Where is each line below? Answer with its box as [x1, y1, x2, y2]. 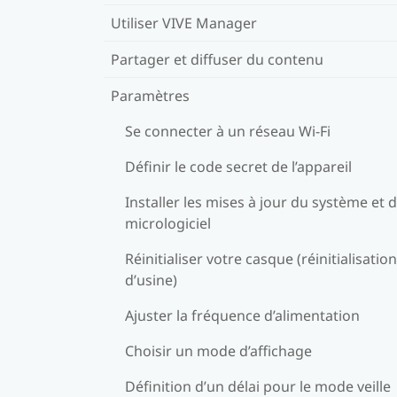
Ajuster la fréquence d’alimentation [125, 305, 360, 325]
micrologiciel [125, 213, 211, 233]
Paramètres [111, 85, 190, 105]
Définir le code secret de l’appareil [125, 156, 352, 176]
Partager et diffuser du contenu [111, 49, 323, 69]
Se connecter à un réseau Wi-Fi [125, 121, 331, 141]
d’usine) [125, 269, 177, 290]
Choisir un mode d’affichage [125, 340, 312, 361]
